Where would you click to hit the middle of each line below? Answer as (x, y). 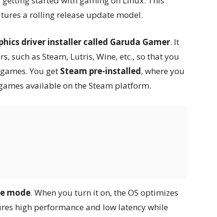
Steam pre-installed (101, 71)
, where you (163, 71)
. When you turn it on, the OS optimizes (104, 193)
